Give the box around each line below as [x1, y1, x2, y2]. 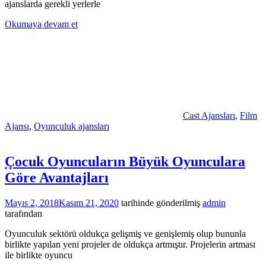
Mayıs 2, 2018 [5, 198, 59, 208]
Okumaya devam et [5, 18, 78, 29]
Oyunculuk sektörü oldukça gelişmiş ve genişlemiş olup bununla [5, 229, 246, 239]
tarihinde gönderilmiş [119, 198, 200, 208]
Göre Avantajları [5, 170, 109, 186]
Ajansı [5, 121, 29, 131]
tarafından [5, 208, 42, 219]
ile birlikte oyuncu [5, 250, 72, 261]
